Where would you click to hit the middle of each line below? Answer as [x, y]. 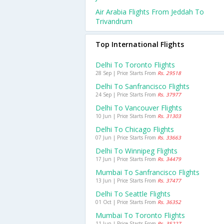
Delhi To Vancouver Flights [139, 108]
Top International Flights [140, 44]
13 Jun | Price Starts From [126, 180]
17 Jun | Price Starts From [126, 159]
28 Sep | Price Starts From [126, 73]
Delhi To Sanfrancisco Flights [142, 86]
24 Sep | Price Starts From [126, 94]
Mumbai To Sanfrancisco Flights [147, 172]
